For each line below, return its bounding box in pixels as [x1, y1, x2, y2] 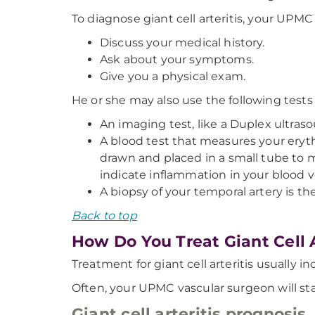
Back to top [72, 209, 137, 222]
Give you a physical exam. [100, 70, 245, 83]
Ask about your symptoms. [100, 53, 254, 66]
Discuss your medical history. [100, 36, 265, 49]
